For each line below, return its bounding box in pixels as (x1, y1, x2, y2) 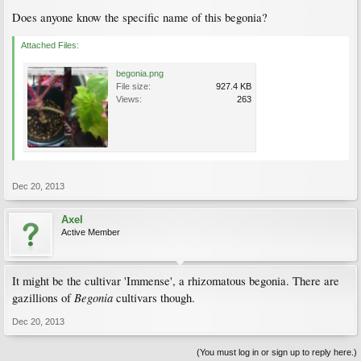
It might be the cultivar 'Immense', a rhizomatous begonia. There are (12, 273, 339, 288)
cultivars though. (113, 290, 195, 305)
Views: (116, 94, 142, 104)
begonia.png (116, 68, 164, 78)
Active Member (61, 227, 120, 237)
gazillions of (12, 290, 74, 305)
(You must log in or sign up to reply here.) (197, 347, 357, 357)
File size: (116, 81, 151, 91)
